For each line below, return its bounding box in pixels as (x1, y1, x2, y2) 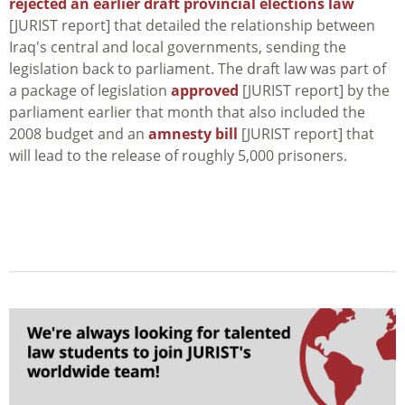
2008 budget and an (9, 124, 148, 145)
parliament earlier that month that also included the (9, 102, 365, 123)
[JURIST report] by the (239, 80, 390, 101)
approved (171, 80, 239, 101)
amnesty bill (148, 124, 238, 145)
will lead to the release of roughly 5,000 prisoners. (9, 146, 347, 166)
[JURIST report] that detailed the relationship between (9, 15, 375, 36)
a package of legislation (9, 80, 171, 101)
